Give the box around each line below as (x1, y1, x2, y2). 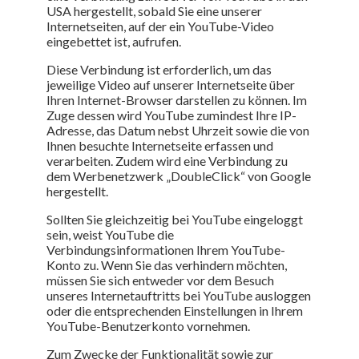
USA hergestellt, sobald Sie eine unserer (46, 2, 262, 18)
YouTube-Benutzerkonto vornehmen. (46, 317, 250, 333)
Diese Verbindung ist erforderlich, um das (46, 61, 272, 77)
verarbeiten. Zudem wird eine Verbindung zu (46, 152, 288, 168)
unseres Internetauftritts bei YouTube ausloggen (46, 287, 311, 303)
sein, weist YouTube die (46, 226, 174, 242)
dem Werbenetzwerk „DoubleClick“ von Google (46, 167, 311, 184)
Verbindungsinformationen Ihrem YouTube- (46, 241, 285, 257)
